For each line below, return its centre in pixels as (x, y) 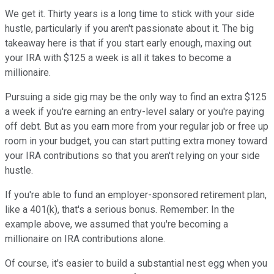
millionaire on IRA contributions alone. (85, 239)
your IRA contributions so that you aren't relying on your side (132, 156)
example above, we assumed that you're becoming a (117, 224)
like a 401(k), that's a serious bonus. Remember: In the (120, 210)
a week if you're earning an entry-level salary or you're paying (135, 112)
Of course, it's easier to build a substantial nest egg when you (136, 264)
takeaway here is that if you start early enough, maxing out (128, 43)
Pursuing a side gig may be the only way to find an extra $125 (136, 97)
